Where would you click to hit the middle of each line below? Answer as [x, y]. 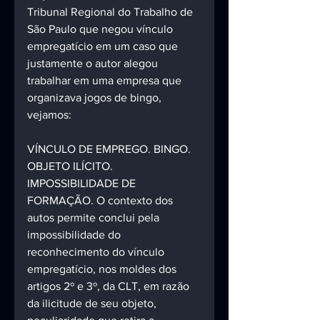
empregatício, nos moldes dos [103, 269]
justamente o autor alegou [94, 64]
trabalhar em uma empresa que [106, 81]
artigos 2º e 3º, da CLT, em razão [110, 286]
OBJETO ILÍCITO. [71, 166]
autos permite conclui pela [95, 218]
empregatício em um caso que [104, 46]
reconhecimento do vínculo [97, 252]
